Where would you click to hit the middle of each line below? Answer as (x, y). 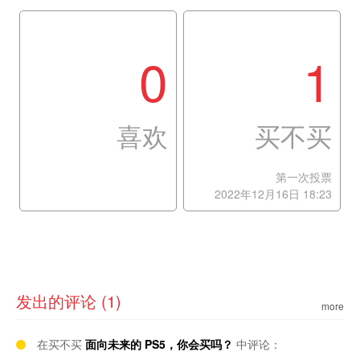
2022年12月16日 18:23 (273, 194)
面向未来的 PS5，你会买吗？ (159, 344)
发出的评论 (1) (69, 301)
